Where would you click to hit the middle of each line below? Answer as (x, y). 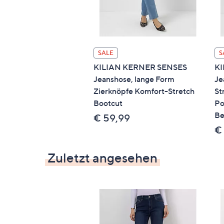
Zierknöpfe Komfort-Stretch (144, 91)
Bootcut (108, 103)
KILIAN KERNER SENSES (140, 67)
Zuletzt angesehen (102, 157)
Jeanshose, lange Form (134, 79)
